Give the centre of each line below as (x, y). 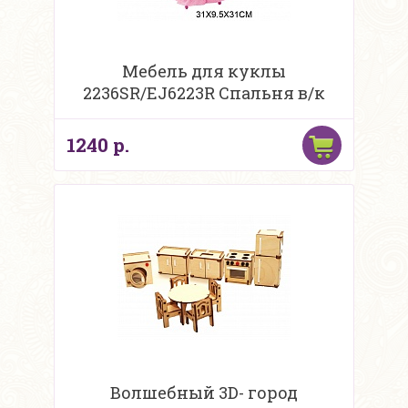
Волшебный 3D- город (204, 393)
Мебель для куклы (204, 71)
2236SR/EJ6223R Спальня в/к (204, 93)
